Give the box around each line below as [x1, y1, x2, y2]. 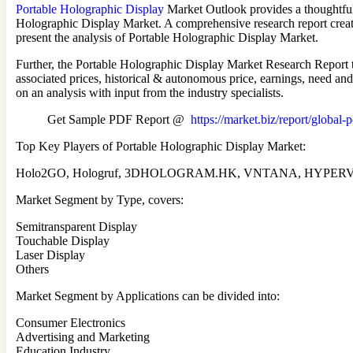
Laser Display [16, 247, 85, 262]
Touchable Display [16, 233, 110, 247]
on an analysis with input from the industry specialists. [16, 85, 284, 99]
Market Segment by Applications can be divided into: [16, 288, 280, 303]
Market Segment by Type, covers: [16, 192, 184, 206]
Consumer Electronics [16, 315, 125, 329]
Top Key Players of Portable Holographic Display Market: [16, 139, 306, 153]
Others [16, 262, 49, 276]
